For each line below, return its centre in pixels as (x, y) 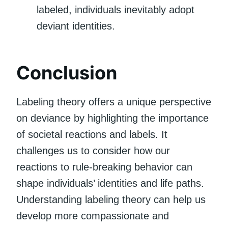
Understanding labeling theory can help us (111, 199)
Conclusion (67, 73)
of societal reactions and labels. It (92, 134)
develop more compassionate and (93, 216)
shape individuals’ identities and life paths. (110, 183)
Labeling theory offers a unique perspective (114, 102)
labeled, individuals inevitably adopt (116, 9)
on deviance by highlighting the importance (112, 118)
